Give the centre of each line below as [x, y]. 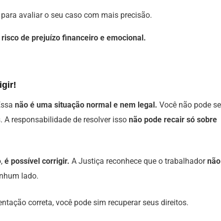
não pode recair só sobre [173, 120]
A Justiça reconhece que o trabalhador [138, 161]
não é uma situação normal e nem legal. [86, 105]
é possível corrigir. [37, 161]
